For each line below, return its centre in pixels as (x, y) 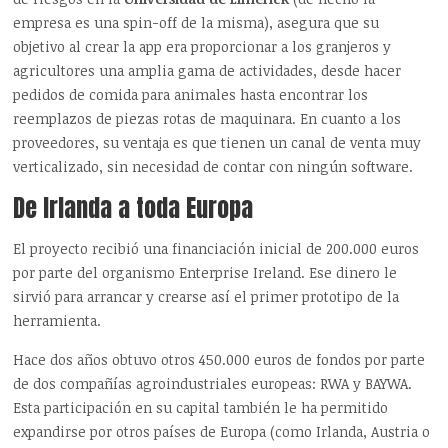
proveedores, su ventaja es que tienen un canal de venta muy (217, 142)
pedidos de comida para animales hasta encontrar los (191, 94)
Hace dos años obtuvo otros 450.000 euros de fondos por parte (219, 359)
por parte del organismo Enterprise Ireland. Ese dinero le (205, 272)
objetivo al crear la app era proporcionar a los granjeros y (202, 46)
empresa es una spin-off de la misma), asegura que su (196, 22)
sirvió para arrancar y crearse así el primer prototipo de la (206, 296)
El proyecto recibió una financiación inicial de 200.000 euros (216, 248)
